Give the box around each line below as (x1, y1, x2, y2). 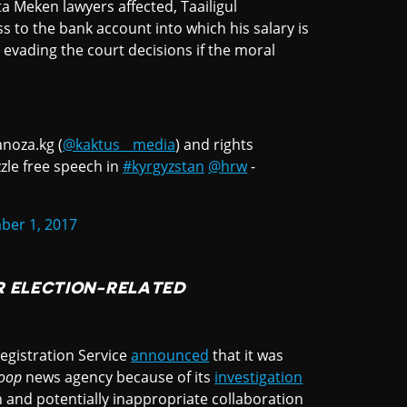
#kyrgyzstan (122, 156, 205, 177)
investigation (214, 367, 303, 388)
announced (131, 345, 210, 366)
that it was (209, 345, 284, 366)
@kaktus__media (62, 134, 176, 155)
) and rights (175, 134, 254, 155)
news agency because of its (21, 367, 215, 388)
